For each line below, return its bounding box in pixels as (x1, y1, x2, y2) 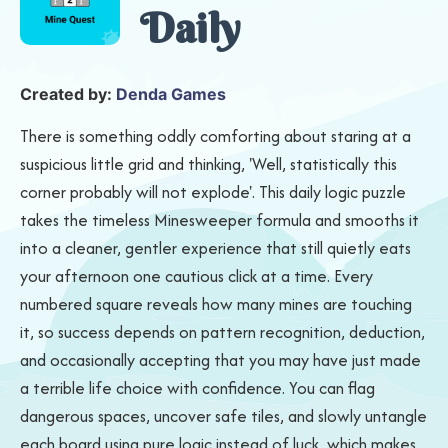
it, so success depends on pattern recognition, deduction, (20, 320, 425, 344)
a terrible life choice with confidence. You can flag (20, 376, 375, 400)
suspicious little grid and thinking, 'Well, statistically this (20, 152, 397, 176)
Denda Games (116, 84, 226, 104)
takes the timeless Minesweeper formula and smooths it (20, 208, 419, 232)
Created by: (20, 84, 116, 104)
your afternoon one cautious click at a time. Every (20, 264, 373, 288)
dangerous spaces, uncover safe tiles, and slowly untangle (20, 404, 427, 428)
